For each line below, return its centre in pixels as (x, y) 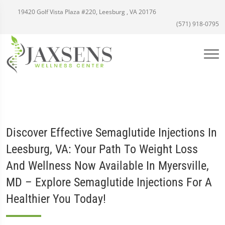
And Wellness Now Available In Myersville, (107, 166)
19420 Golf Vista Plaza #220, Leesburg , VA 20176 (86, 12)
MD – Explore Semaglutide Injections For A (109, 182)
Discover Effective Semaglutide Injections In (111, 133)
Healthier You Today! (56, 199)
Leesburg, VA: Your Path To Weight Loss (102, 149)
